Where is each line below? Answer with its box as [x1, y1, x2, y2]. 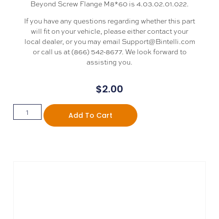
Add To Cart [68, 110, 112, 120]
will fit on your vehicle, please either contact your [31, 25, 188, 36]
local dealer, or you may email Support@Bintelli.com [24, 36, 195, 46]
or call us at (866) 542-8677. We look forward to [32, 46, 187, 56]
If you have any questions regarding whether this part [24, 15, 195, 25]
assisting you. [87, 56, 132, 66]
